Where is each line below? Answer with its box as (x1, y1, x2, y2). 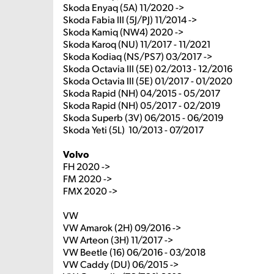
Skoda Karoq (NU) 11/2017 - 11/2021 (63, 37, 210, 50)
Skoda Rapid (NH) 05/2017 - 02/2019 (63, 98, 220, 111)
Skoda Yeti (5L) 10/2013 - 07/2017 (63, 123, 204, 136)
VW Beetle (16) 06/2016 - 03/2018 (63, 245, 206, 258)
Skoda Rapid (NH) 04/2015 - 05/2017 (63, 86, 220, 99)
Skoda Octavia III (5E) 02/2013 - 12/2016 (63, 62, 232, 75)
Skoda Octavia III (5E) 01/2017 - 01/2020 (63, 74, 232, 87)
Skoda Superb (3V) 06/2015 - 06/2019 (63, 111, 223, 124)
